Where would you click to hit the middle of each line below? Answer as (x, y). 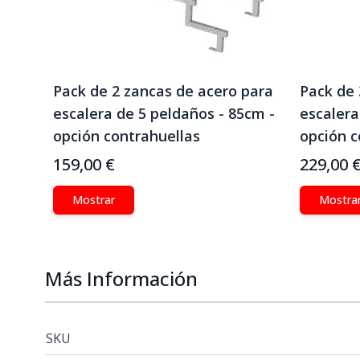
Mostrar (94, 200)
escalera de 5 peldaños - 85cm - (164, 113)
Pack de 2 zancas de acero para (163, 91)
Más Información (121, 278)
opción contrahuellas (127, 136)
